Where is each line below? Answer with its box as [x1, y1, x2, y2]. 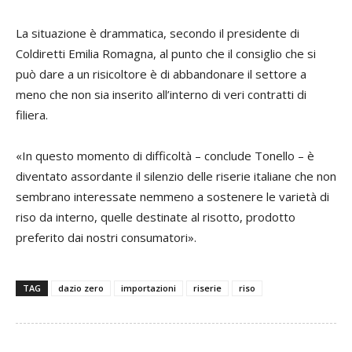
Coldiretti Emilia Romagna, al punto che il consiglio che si [16, 45, 316, 61]
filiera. [16, 106, 48, 123]
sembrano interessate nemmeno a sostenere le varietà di [16, 188, 329, 204]
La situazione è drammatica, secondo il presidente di [16, 24, 299, 41]
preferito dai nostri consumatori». [16, 229, 196, 245]
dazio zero [58, 281, 104, 294]
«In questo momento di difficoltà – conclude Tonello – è [16, 147, 314, 163]
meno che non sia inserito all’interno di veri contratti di [16, 86, 306, 102]
